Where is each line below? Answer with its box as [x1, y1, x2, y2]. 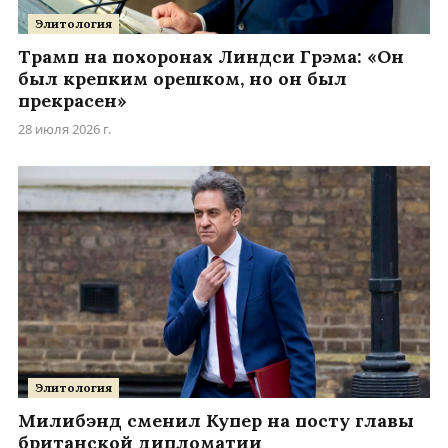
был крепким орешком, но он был [18, 66, 347, 90]
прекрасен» [18, 88, 127, 112]
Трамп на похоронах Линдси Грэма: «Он [18, 44, 404, 68]
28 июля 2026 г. [18, 119, 111, 138]
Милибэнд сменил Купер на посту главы [18, 408, 414, 432]
